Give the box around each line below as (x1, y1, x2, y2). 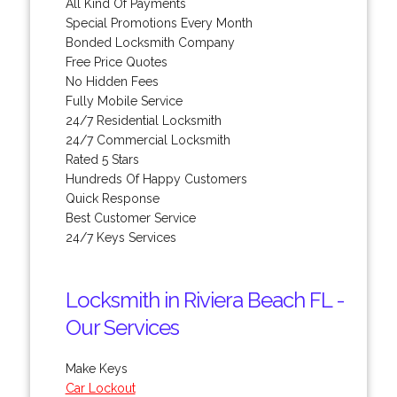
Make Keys (65, 361, 128, 376)
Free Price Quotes (65, 54, 167, 69)
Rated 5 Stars (65, 152, 139, 167)
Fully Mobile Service (65, 93, 183, 108)
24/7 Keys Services (65, 230, 176, 245)
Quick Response (65, 191, 160, 206)
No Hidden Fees (65, 74, 159, 89)
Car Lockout (65, 380, 136, 395)
